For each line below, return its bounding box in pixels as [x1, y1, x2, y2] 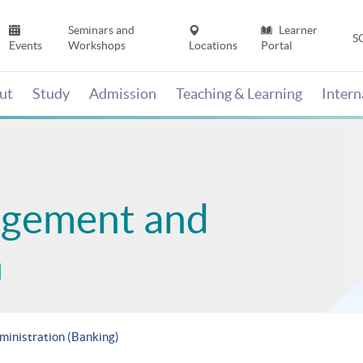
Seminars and [67, 23, 135, 37]
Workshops [67, 39, 126, 53]
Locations [189, 39, 238, 53]
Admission [89, 85, 156, 103]
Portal [260, 39, 293, 53]
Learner [275, 23, 318, 37]
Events [9, 39, 43, 53]
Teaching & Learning [176, 85, 302, 103]
